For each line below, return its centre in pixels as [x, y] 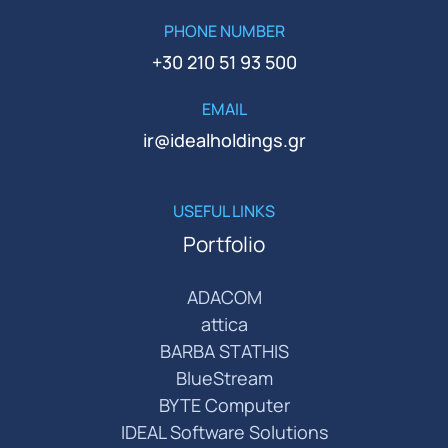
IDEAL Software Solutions [224, 432]
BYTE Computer [224, 405]
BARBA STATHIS [224, 351]
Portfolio [224, 244]
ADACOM [224, 297]
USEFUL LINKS [224, 211]
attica [224, 324]
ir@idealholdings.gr [224, 140]
